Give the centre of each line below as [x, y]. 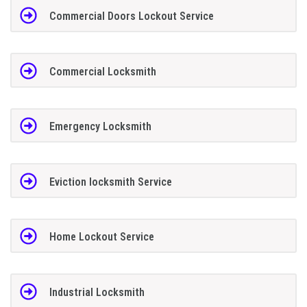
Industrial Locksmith [97, 292]
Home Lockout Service [101, 237]
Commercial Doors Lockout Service [131, 16]
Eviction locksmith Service [110, 182]
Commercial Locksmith [102, 71]
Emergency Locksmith [100, 127]
